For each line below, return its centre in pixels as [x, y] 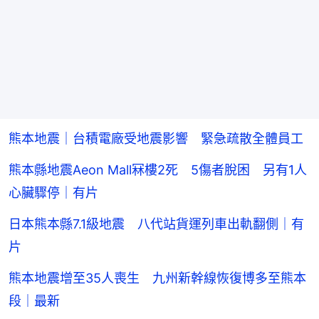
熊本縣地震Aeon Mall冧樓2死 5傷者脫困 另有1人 [158, 170]
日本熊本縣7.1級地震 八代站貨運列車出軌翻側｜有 [156, 224]
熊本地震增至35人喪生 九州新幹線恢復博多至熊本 [157, 278]
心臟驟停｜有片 [53, 193]
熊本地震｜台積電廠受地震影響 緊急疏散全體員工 [156, 139]
